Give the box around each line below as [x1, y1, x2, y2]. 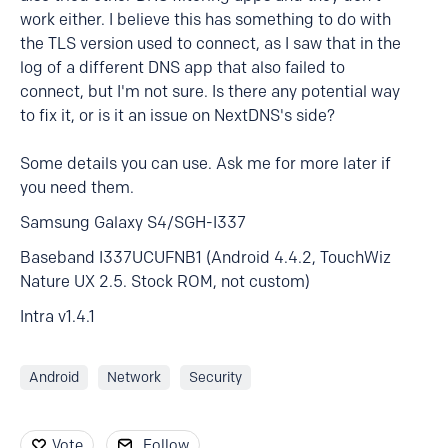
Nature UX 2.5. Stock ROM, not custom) [20, 272, 310, 291]
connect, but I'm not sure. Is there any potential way [20, 82, 400, 101]
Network [107, 369, 161, 386]
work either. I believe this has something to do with [20, 10, 391, 29]
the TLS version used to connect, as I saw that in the [20, 34, 401, 53]
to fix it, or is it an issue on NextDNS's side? [20, 106, 335, 125]
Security [189, 369, 242, 386]
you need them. [20, 178, 134, 197]
